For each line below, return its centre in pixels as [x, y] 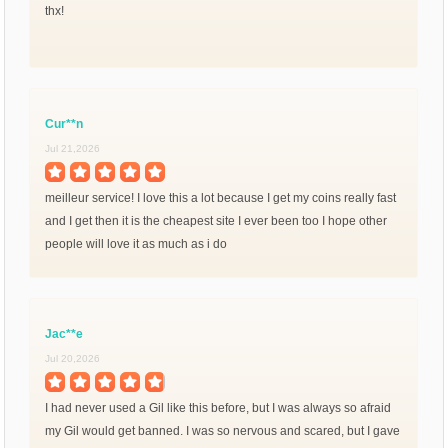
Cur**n [64, 123]
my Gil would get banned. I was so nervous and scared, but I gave [223, 430]
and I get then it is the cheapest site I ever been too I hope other [216, 220]
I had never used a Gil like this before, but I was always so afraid [218, 407]
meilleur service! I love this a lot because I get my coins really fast [221, 197]
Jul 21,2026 [73, 148]
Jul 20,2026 [73, 358]
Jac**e [64, 333]
